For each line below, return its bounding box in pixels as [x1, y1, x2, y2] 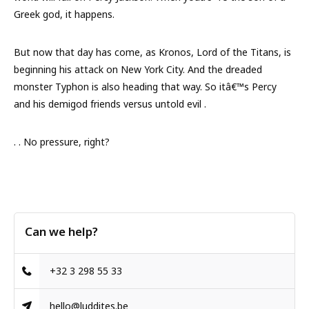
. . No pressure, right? [14, 135, 110, 148]
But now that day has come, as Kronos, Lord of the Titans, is [14, 46, 291, 59]
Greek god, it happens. [14, 8, 114, 21]
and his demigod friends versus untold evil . [14, 97, 206, 110]
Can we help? [25, 223, 98, 239]
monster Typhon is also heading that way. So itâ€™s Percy [14, 80, 277, 93]
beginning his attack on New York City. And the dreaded [14, 63, 262, 76]
